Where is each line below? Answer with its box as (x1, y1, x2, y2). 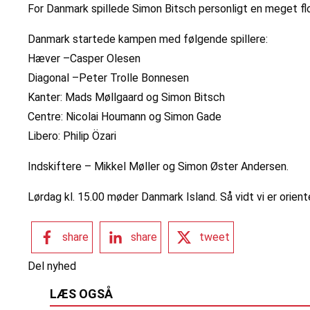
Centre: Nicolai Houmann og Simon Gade (28, 110, 221, 124)
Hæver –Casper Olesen (28, 52, 140, 66)
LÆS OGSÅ (50, 286, 113, 302)
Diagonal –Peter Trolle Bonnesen (28, 71, 189, 85)
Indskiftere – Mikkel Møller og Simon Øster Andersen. (28, 160, 289, 174)
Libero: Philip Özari (28, 129, 116, 143)
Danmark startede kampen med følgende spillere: (28, 33, 268, 46)
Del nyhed (28, 259, 76, 273)
